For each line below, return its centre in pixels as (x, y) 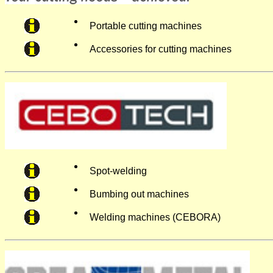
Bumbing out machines (139, 194)
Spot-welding (118, 171)
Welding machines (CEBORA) (155, 217)
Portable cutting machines (146, 26)
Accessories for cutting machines (161, 49)
